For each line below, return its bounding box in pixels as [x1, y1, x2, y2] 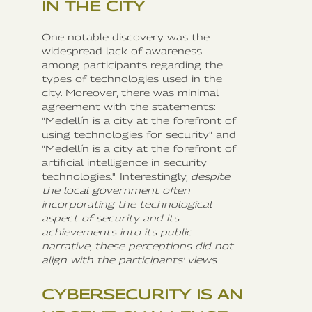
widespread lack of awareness [42, 45, 202, 56]
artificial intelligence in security [42, 156, 207, 168]
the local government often [42, 184, 190, 196]
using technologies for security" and [42, 128, 236, 140]
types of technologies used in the [42, 72, 222, 84]
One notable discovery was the [42, 31, 210, 42]
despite [191, 170, 230, 182]
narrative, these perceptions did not [42, 240, 233, 251]
